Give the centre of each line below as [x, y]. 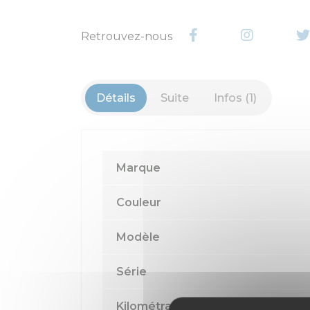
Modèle [138, 237]
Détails [116, 98]
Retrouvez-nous [127, 36]
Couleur [139, 202]
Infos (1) [235, 98]
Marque [138, 167]
